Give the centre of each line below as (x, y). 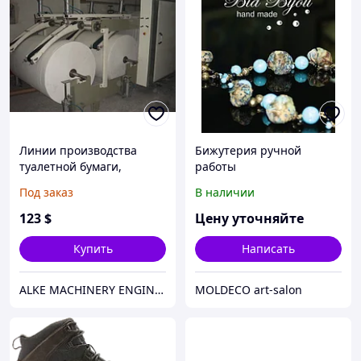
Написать (268, 249)
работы (216, 167)
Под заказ (46, 193)
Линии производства (78, 151)
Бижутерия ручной (248, 151)
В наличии (225, 193)
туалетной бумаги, (71, 167)
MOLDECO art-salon (249, 290)
